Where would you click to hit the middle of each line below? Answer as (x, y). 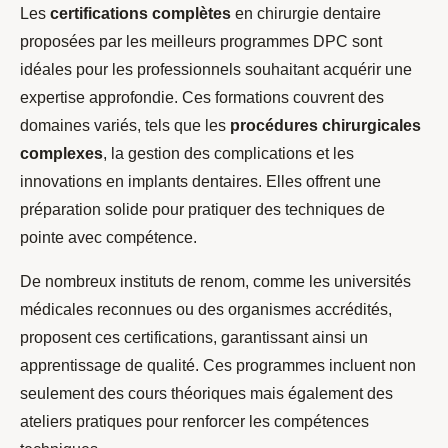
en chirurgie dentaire (306, 14)
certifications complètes (140, 14)
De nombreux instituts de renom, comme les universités (215, 282)
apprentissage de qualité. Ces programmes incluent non (218, 366)
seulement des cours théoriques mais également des (206, 394)
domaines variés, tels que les (125, 126)
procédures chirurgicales (325, 126)
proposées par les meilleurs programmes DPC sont (201, 42)
